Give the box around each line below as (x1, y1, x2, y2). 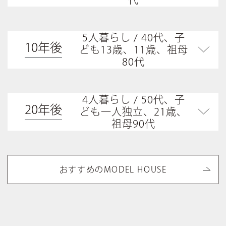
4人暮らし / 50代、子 (82, 94, 185, 105)
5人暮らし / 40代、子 (82, 32, 185, 43)
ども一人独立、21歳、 (80, 106, 188, 117)
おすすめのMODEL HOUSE (59, 165, 167, 174)
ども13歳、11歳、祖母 (79, 44, 188, 55)
